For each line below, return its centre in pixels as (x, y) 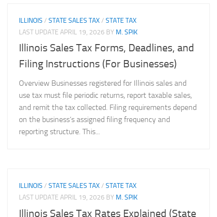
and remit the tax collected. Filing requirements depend (108, 108)
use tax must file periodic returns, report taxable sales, (105, 95)
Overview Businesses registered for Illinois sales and (103, 83)
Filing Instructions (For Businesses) (98, 64)
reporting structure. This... (59, 132)
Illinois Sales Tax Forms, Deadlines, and (107, 48)
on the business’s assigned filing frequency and (94, 120)
